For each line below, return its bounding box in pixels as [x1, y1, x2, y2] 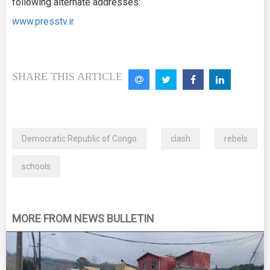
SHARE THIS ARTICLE [12, 70, 122, 83]
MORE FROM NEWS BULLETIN [12, 212, 154, 225]
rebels [224, 134, 248, 144]
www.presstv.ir [12, 15, 74, 27]
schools [22, 162, 51, 172]
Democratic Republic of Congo [22, 134, 137, 144]
